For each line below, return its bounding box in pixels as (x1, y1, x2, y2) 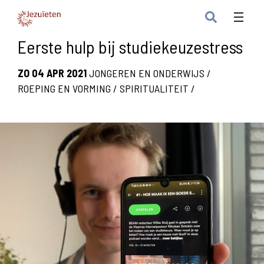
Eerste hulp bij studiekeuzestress (18, 36, 243, 57)
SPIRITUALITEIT (120, 82, 189, 95)
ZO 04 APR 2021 (18, 67, 87, 80)
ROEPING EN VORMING (18, 82, 111, 95)
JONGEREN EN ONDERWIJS (89, 67, 204, 80)
